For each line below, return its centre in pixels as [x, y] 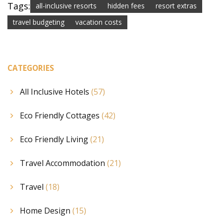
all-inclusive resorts [66, 6]
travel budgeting [39, 22]
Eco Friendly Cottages [61, 116]
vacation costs [99, 22]
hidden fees [126, 6]
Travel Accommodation [63, 163]
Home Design [46, 211]
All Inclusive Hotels [55, 92]
